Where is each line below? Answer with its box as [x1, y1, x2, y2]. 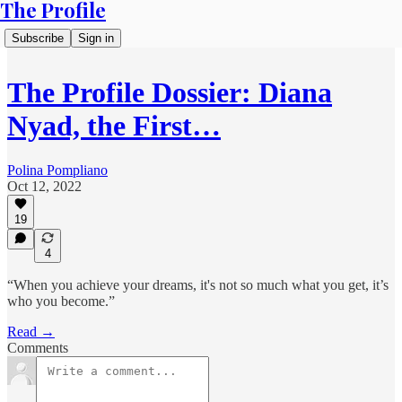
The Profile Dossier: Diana [7, 76, 332, 109]
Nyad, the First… [7, 109, 221, 143]
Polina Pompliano [7, 162, 108, 178]
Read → [7, 324, 55, 339]
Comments [7, 340, 68, 355]
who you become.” [7, 293, 115, 309]
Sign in [78, 31, 114, 45]
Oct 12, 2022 [7, 178, 82, 194]
